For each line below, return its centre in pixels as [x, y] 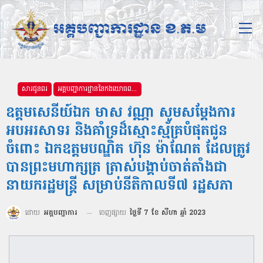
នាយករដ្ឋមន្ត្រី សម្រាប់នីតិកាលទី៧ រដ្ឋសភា [120, 186]
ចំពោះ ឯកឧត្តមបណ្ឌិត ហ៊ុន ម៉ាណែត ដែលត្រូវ [128, 150]
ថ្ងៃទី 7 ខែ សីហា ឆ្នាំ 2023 [168, 213]
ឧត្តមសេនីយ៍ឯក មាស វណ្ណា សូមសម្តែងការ [121, 114]
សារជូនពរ [35, 89]
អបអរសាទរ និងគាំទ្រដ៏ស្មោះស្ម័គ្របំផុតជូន [117, 132]
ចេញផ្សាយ [114, 213]
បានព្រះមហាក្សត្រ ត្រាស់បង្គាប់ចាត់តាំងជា [117, 168]
